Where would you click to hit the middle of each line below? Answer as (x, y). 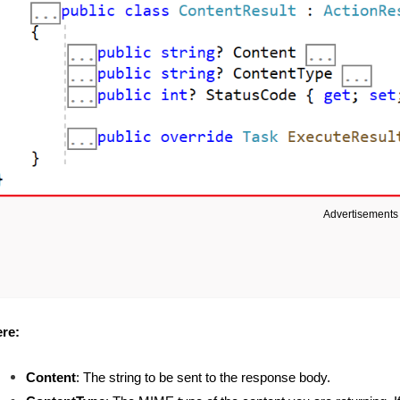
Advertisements (360, 215)
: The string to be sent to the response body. (203, 378)
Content (51, 378)
